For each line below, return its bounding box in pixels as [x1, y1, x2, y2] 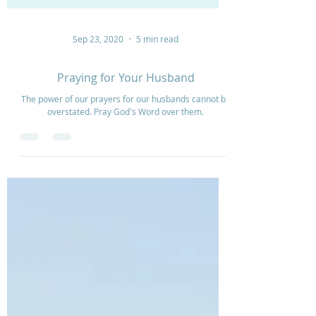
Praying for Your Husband [56, 102, 195, 117]
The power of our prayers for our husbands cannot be [20, 125, 231, 136]
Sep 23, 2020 [73, 65, 124, 76]
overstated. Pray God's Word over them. [47, 138, 204, 149]
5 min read [136, 65, 179, 76]
